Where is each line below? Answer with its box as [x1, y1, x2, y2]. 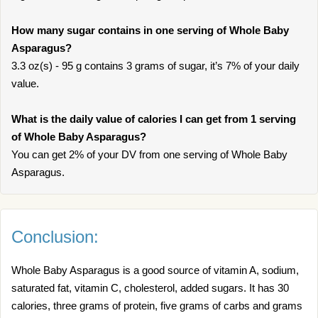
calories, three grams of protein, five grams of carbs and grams [11, 300, 302, 312]
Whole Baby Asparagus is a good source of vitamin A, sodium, [11, 264, 299, 276]
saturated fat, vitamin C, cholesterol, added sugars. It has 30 [11, 282, 289, 294]
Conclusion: [11, 227, 99, 246]
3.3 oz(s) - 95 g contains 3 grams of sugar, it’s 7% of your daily [11, 60, 300, 72]
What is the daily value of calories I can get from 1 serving [11, 113, 296, 125]
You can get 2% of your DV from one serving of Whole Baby [11, 148, 287, 160]
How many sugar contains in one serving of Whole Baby [11, 24, 289, 36]
